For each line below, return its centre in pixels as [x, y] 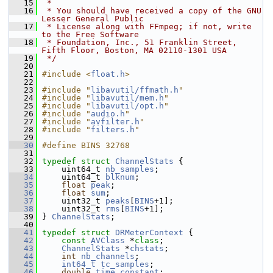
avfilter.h [115, 122]
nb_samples [130, 169]
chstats [147, 248]
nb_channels [108, 256]
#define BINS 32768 [86, 145]
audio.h [108, 114]
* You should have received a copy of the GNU [152, 11]
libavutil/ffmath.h [135, 90]
